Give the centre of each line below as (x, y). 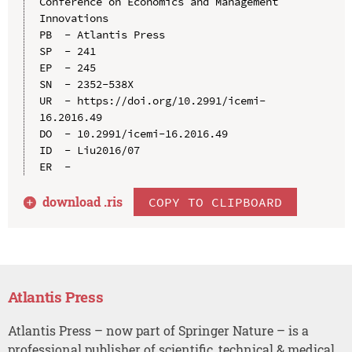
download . (75, 201)
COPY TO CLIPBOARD (216, 202)
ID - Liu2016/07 (89, 150)
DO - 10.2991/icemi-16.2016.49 (133, 133)
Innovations (73, 18)
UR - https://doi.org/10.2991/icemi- (152, 100)
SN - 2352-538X (86, 84)
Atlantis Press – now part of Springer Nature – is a (158, 330)
